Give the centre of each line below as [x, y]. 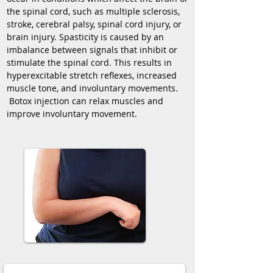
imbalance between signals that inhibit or [92, 50]
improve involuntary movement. [72, 114]
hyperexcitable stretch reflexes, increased [92, 75]
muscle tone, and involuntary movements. [92, 88]
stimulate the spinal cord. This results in [89, 62]
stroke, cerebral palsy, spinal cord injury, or [94, 24]
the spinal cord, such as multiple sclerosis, [93, 11]
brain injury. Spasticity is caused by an [85, 37]
